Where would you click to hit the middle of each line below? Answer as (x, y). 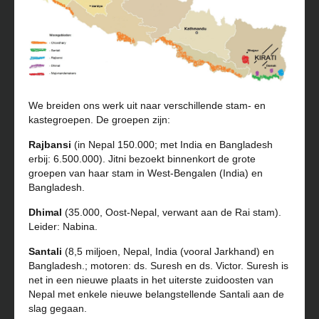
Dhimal (47, 212)
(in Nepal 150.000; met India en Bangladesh (173, 144)
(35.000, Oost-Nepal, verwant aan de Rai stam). (173, 212)
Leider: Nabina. (63, 226)
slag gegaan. (58, 308)
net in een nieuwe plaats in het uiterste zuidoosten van (151, 279)
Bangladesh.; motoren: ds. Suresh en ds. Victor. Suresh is (158, 265)
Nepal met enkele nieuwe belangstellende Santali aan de (156, 294)
